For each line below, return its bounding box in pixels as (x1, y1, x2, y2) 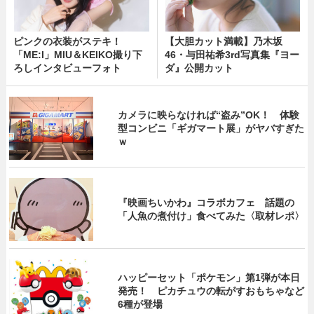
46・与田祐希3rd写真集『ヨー (164, 49, 299, 60)
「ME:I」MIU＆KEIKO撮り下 (13, 49, 142, 60)
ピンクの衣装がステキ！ (13, 36, 121, 47)
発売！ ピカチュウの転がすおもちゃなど (118, 285, 305, 296)
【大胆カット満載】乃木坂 (164, 36, 282, 47)
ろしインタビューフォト (13, 62, 121, 74)
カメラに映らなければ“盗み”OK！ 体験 (118, 109, 300, 121)
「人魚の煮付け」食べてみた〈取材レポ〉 (118, 210, 305, 221)
